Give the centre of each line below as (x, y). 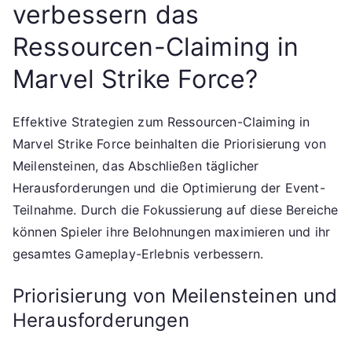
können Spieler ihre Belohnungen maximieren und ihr (172, 232)
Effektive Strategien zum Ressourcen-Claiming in (161, 122)
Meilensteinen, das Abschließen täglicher (136, 166)
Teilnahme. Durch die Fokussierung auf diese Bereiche (176, 210)
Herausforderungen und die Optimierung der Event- (169, 188)
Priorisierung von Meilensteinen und (175, 296)
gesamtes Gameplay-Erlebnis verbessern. (138, 254)
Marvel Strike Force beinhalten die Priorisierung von (170, 144)
